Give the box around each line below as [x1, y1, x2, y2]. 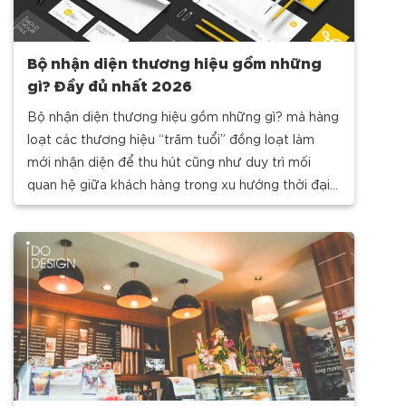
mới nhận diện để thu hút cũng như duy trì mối [27, 152, 311, 169]
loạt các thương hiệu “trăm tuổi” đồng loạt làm [27, 130, 314, 147]
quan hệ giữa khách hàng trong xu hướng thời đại [27, 175, 330, 192]
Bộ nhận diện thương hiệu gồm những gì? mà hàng [27, 107, 339, 124]
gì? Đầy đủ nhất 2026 [27, 73, 192, 94]
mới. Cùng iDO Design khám [27, 198, 199, 215]
